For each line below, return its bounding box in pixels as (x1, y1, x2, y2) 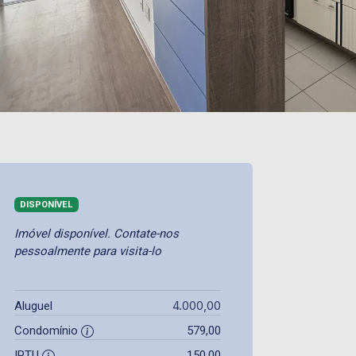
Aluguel (14, 298, 52, 313)
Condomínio (14, 323, 81, 338)
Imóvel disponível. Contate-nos (14, 226, 179, 241)
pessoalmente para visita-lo (14, 243, 161, 258)
